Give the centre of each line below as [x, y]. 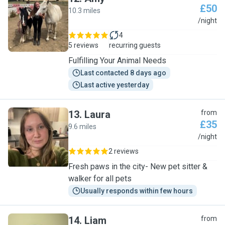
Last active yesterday [115, 85]
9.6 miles [82, 127]
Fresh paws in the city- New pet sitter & [138, 166]
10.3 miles [84, 11]
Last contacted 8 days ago [123, 73]
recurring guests [135, 45]
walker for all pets [100, 179]
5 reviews [83, 45]
